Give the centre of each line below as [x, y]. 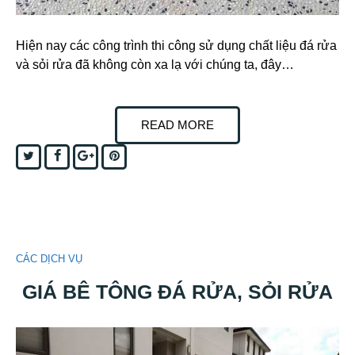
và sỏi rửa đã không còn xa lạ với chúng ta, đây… [155, 65]
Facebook [86, 155]
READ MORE [177, 125]
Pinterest [141, 155]
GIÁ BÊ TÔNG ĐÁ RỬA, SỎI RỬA [177, 291]
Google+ [115, 155]
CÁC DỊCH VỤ [49, 259]
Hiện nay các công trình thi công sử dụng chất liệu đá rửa [176, 46]
